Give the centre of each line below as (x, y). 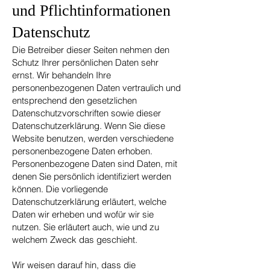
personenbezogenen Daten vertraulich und (96, 88)
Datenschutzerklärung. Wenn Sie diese (89, 126)
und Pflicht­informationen (91, 11)
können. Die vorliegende (60, 189)
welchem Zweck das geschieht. (75, 240)
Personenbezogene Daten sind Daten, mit (95, 164)
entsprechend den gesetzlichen (74, 100)
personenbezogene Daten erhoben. (82, 151)
